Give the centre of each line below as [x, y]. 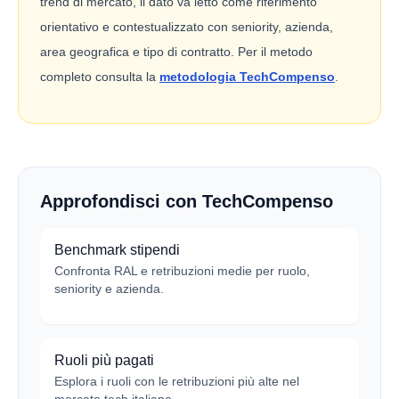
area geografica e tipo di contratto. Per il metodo [176, 52]
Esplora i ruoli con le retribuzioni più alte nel [177, 381]
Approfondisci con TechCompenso [187, 201]
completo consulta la [100, 77]
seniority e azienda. [109, 289]
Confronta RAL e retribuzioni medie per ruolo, [182, 271]
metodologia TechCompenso [247, 77]
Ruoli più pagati [104, 360]
